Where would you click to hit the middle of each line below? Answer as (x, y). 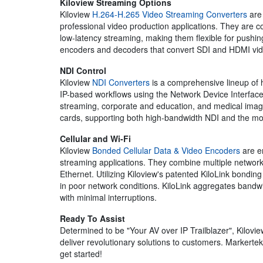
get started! (81, 254)
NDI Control (83, 71)
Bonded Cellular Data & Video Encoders (166, 151)
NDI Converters (121, 82)
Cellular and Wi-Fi (95, 139)
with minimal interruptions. (108, 198)
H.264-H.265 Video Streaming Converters (170, 14)
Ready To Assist (92, 219)
